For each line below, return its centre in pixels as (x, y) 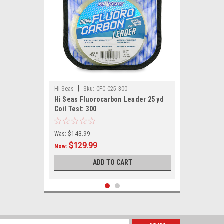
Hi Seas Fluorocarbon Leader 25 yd (109, 99)
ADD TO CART (112, 162)
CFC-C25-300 (112, 89)
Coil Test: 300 (75, 109)
